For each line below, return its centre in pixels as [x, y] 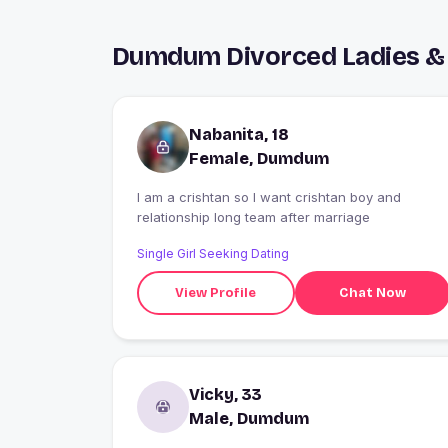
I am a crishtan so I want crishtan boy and [269, 197]
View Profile [216, 292]
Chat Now [372, 292]
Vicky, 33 [225, 395]
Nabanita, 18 [239, 135]
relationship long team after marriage [253, 217]
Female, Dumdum [259, 159]
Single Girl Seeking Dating [213, 254]
